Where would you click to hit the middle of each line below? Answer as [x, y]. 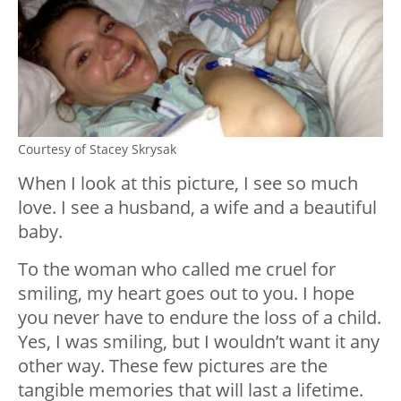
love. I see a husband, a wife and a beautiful [197, 207]
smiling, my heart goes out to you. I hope [186, 293]
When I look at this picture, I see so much [188, 183]
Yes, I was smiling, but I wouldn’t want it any [199, 341]
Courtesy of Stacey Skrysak [97, 149]
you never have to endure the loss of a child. [200, 317]
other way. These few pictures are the [173, 365]
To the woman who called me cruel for [177, 269]
